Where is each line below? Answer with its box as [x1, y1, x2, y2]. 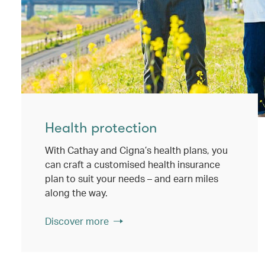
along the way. [45, 186, 108, 199]
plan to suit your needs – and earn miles [45, 172, 218, 185]
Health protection [45, 119, 157, 136]
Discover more [45, 215, 109, 227]
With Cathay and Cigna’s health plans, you [45, 144, 228, 156]
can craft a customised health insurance [45, 158, 220, 170]
